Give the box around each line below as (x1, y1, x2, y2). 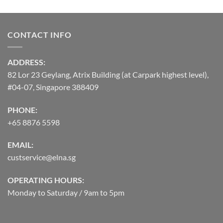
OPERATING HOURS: (7, 175, 84, 185)
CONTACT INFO (7, 30, 72, 40)
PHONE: (7, 105, 37, 114)
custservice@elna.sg (7, 152, 76, 162)
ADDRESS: (7, 57, 45, 67)
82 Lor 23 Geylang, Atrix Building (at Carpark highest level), (7, 69, 209, 79)
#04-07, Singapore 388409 (7, 82, 99, 92)
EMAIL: (7, 140, 33, 150)
